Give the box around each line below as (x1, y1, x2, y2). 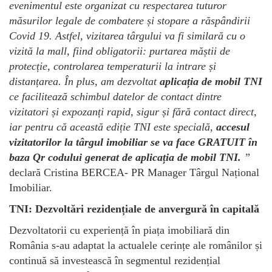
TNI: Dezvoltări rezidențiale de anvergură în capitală (9, 202, 259, 215)
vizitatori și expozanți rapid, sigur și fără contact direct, (9, 105, 257, 118)
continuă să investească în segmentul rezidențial (9, 254, 220, 267)
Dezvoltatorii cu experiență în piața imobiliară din (9, 223, 229, 236)
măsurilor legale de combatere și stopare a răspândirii (9, 14, 250, 27)
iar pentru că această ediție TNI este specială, (9, 120, 216, 133)
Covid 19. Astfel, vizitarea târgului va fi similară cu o (9, 29, 245, 42)
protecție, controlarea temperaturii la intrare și (9, 59, 216, 72)
